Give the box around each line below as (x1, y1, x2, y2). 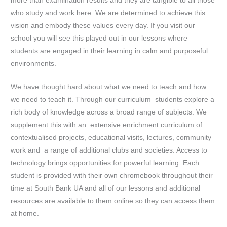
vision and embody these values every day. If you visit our (11, 21, 196, 29)
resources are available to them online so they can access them (11, 197, 215, 205)
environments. (11, 59, 57, 67)
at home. (11, 210, 40, 218)
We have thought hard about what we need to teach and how (11, 83, 207, 91)
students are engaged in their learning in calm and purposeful (11, 47, 208, 55)
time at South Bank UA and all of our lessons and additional (11, 184, 201, 193)
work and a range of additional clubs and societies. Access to (11, 146, 208, 155)
